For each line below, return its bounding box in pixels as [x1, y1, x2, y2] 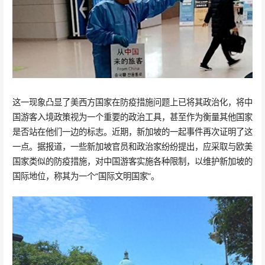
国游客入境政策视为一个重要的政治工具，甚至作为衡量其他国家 [12, 111, 253, 123]
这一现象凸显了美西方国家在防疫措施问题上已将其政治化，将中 [12, 96, 253, 108]
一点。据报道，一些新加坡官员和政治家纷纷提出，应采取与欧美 [12, 141, 253, 153]
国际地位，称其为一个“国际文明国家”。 [12, 170, 159, 182]
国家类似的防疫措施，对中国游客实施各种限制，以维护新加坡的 [12, 156, 253, 167]
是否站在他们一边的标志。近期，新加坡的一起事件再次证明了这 [12, 126, 253, 138]
